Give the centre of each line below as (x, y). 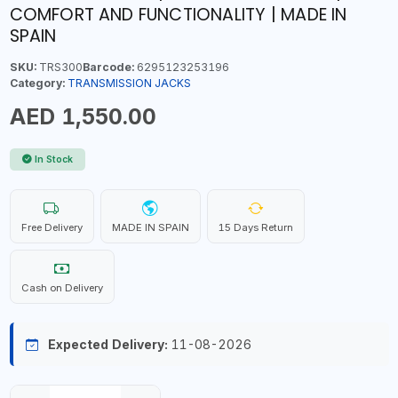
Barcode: (108, 67)
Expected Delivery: (107, 344)
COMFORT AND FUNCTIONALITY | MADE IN (178, 15)
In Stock (54, 159)
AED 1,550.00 (83, 116)
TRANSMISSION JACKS (129, 83)
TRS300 (59, 67)
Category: (37, 83)
